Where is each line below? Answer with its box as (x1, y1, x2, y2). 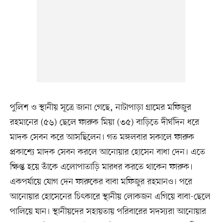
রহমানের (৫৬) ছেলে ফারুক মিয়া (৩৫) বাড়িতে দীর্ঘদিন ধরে (9, 116, 199, 128)
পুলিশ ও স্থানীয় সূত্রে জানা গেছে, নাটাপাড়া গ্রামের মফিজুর (9, 101, 191, 113)
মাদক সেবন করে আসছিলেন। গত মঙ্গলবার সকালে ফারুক (9, 131, 194, 143)
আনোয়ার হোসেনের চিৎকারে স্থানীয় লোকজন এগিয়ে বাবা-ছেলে (9, 190, 211, 203)
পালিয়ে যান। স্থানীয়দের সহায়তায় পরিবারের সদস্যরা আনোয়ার (9, 205, 206, 218)
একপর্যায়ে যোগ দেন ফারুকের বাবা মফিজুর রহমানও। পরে (9, 175, 192, 188)
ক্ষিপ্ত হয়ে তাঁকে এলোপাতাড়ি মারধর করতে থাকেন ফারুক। (9, 161, 193, 173)
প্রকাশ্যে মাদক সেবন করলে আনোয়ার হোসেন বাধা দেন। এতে (9, 146, 205, 158)
